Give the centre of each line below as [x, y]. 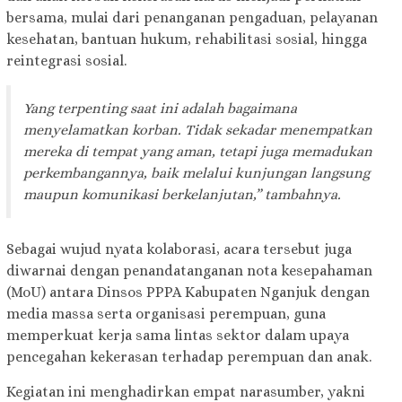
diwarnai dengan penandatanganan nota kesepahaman [189, 271]
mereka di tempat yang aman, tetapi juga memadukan [198, 152]
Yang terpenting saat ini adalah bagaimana [160, 109]
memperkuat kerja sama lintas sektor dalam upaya [178, 336]
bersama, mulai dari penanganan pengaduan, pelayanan [192, 18]
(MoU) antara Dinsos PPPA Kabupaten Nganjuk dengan [188, 293]
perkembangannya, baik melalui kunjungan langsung [197, 173]
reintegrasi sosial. [66, 61]
